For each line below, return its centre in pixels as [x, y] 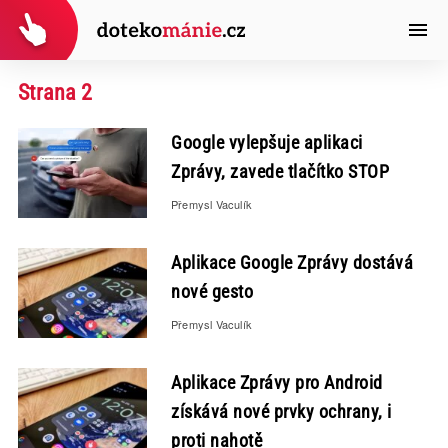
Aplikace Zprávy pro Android [277, 382]
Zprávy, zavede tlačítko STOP [280, 171]
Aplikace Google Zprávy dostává [292, 262]
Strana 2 [54, 92]
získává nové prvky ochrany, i [281, 411]
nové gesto [212, 291]
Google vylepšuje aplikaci [267, 142]
